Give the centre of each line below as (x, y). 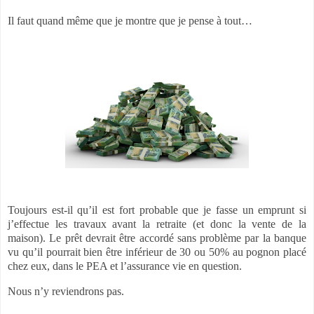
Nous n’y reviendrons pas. (66, 291)
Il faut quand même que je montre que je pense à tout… (130, 21)
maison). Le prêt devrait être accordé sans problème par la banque (157, 238)
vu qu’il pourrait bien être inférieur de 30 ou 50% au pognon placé (157, 252)
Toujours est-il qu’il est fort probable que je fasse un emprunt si (157, 210)
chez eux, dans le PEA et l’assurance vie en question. (125, 266)
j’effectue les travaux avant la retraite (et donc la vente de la (157, 224)
